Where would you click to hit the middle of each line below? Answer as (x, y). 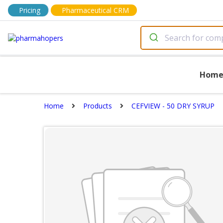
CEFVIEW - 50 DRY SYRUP (173, 106)
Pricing (30, 10)
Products (98, 106)
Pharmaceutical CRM (95, 10)
